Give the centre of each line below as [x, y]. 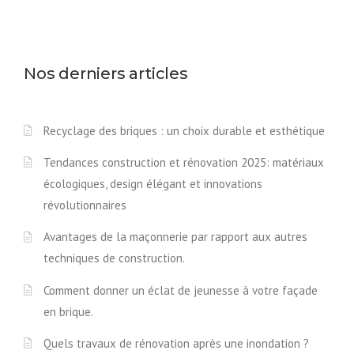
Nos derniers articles [106, 74]
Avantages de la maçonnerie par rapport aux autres [175, 237]
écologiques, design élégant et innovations [153, 184]
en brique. [68, 311]
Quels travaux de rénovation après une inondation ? [176, 343]
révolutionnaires [85, 205]
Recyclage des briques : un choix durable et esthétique [184, 130]
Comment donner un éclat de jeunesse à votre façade [181, 290]
